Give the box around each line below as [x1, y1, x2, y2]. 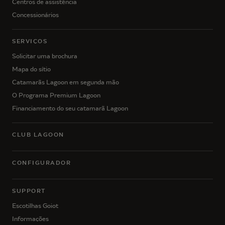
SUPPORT [12, 187, 46, 194]
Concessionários [12, 11, 59, 19]
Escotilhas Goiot [12, 201, 58, 209]
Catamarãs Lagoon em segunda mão [12, 78, 119, 86]
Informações [12, 214, 49, 222]
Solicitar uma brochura [12, 52, 77, 60]
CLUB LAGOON [12, 131, 64, 138]
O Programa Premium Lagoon [12, 91, 100, 99]
